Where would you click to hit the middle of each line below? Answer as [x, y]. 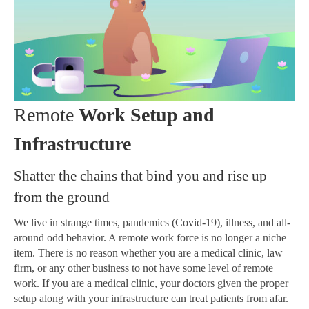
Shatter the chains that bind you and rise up [140, 176]
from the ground [62, 197]
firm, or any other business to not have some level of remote [143, 268]
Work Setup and [144, 114]
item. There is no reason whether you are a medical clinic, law [148, 252]
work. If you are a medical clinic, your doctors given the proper [151, 283]
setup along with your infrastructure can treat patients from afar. [151, 298]
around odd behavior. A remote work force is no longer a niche [150, 237]
